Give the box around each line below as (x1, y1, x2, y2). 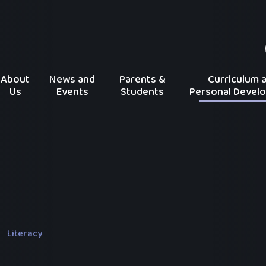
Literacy (7, 226, 43, 242)
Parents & (119, 71, 166, 88)
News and (49, 71, 96, 88)
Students (121, 83, 164, 100)
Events (56, 83, 88, 100)
